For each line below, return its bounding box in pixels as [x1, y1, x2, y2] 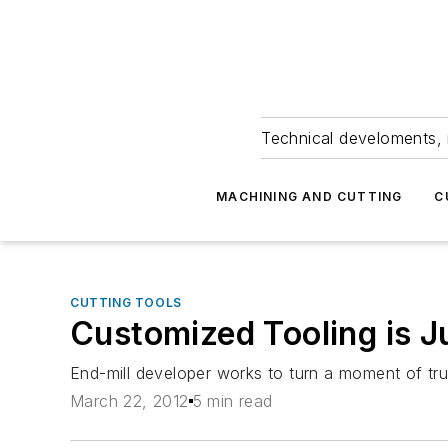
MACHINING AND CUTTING [216, 189, 403, 204]
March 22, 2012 [70, 391, 189, 412]
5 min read [192, 391, 273, 412]
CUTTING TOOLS [70, 295, 182, 310]
